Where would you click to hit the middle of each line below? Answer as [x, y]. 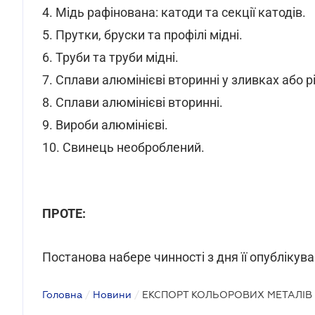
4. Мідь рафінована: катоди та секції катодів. [174, 12]
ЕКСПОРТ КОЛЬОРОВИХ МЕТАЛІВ [227, 295]
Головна [62, 295]
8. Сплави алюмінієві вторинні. [133, 102]
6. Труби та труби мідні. [110, 57]
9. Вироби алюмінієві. [105, 125]
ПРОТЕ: [64, 213]
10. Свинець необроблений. [123, 147]
